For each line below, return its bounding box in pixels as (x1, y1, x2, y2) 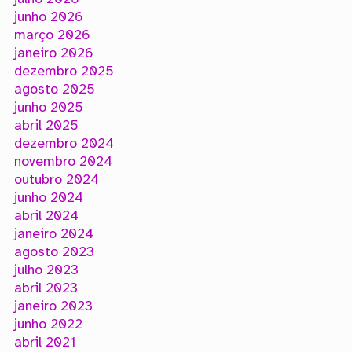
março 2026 (13, 28, 90, 42)
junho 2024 (13, 191, 83, 205)
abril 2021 (13, 335, 75, 350)
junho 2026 (13, 10, 83, 24)
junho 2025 (13, 101, 83, 115)
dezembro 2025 (13, 64, 114, 79)
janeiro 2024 (13, 227, 93, 241)
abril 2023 (13, 281, 78, 295)
